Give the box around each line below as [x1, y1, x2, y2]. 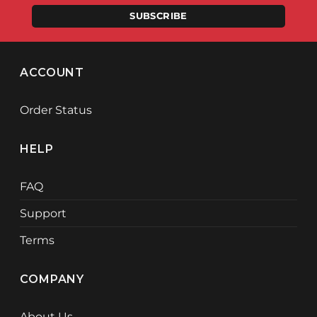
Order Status [20, 103, 93, 117]
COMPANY [20, 272, 85, 286]
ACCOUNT [20, 65, 85, 79]
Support [20, 206, 67, 220]
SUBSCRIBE [129, 10, 188, 21]
